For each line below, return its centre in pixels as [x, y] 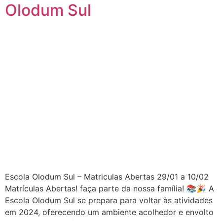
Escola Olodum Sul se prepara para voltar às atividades [109, 200]
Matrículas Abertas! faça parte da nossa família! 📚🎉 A [110, 188]
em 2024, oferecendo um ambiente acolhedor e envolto [109, 212]
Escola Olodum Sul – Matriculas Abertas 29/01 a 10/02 [107, 177]
